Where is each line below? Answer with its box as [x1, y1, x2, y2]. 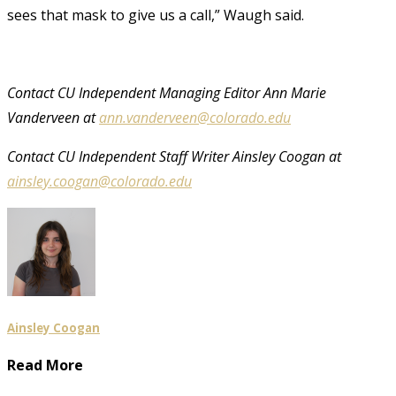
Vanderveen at [7, 107, 99, 127]
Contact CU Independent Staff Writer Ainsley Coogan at [7, 146, 341, 166]
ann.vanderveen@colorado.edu [99, 107, 291, 127]
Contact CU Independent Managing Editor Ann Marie [7, 82, 326, 103]
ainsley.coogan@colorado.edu [7, 171, 192, 191]
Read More [7, 355, 83, 376]
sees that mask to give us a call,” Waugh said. [7, 4, 304, 25]
